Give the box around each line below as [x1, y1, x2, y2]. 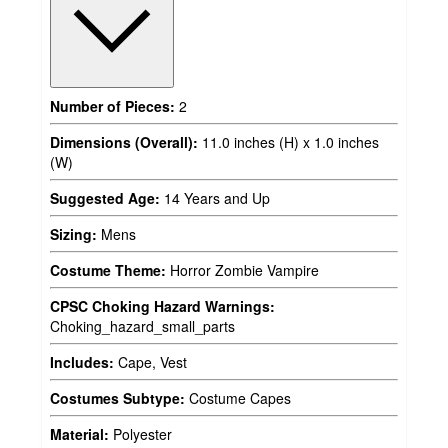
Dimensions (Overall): [50, 132, 198, 153]
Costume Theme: [50, 260, 166, 281]
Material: [50, 424, 109, 445]
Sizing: [50, 224, 97, 245]
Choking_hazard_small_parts [50, 316, 235, 337]
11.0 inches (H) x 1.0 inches [198, 132, 379, 153]
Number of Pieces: [50, 96, 175, 117]
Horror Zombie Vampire [166, 260, 319, 281]
